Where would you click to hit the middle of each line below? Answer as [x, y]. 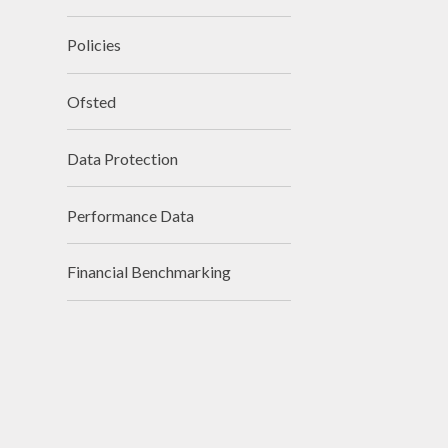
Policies [94, 45]
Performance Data [131, 215]
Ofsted [92, 101]
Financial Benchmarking [149, 272]
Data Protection [123, 158]
